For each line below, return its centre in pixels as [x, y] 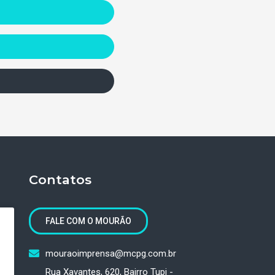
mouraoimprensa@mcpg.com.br [110, 253]
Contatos [60, 179]
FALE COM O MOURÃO [89, 221]
